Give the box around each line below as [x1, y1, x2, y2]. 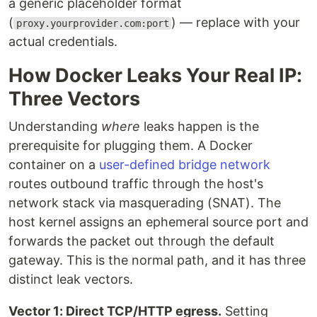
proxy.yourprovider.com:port [16, 18, 169, 29]
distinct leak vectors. [8, 272, 133, 287]
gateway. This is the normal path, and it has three [8, 253, 306, 267]
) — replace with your [171, 15, 301, 30]
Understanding [8, 119, 101, 134]
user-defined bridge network [99, 157, 270, 172]
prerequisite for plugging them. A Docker [8, 138, 253, 153]
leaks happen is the [140, 119, 259, 134]
